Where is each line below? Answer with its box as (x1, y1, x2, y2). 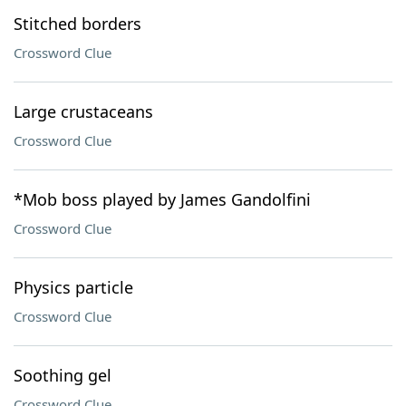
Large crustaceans (14, 101, 153, 122)
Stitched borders (14, 13, 141, 34)
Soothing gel (14, 364, 111, 386)
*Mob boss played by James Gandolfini (14, 188, 311, 210)
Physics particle (14, 276, 133, 298)
